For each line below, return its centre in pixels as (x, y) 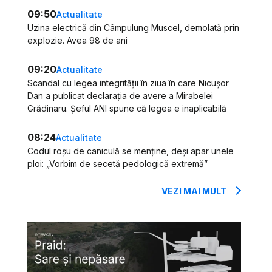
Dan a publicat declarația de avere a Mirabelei (121, 96)
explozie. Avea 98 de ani (78, 40)
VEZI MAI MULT (194, 191)
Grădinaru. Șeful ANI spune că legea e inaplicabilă (127, 108)
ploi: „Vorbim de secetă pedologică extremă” (118, 164)
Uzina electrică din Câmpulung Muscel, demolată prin (134, 28)
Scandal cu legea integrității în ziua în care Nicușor (128, 83)
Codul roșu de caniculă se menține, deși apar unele (131, 151)
